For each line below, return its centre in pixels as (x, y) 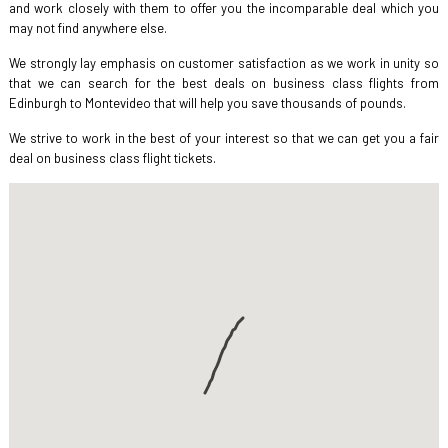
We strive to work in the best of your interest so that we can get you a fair (224, 138)
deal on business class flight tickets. (112, 158)
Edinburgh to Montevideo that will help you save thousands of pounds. (207, 103)
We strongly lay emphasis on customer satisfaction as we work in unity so (224, 63)
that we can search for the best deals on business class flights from (224, 83)
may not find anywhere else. (87, 28)
